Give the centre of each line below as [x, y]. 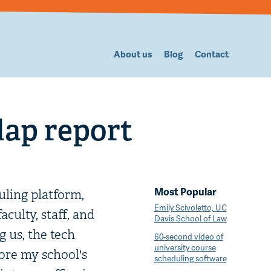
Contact [212, 54]
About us [133, 54]
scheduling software [190, 258]
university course [185, 247]
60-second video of [188, 237]
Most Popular [185, 192]
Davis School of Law [190, 218]
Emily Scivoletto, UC [190, 207]
